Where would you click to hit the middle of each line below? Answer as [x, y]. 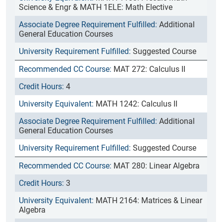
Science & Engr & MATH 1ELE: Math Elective [96, 7]
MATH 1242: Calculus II [137, 104]
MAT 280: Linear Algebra [157, 166]
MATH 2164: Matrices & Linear [149, 200]
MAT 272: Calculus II [149, 69]
